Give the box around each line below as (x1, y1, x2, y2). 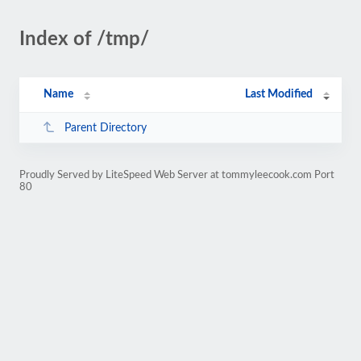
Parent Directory (64, 122, 147, 134)
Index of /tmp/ (19, 30, 149, 49)
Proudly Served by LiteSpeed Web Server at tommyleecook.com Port (19, 170, 334, 180)
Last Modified (245, 89, 313, 100)
